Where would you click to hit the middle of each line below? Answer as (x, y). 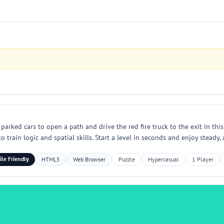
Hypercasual (163, 159)
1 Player (202, 159)
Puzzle (126, 159)
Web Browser (89, 159)
